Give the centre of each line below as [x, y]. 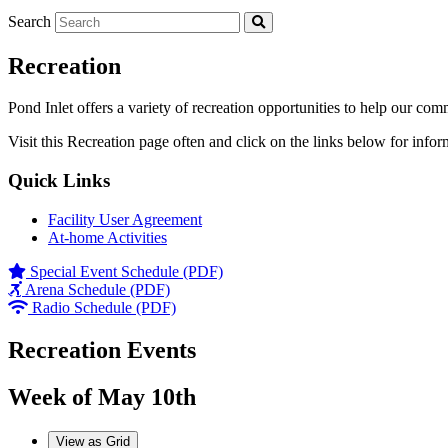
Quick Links [59, 181]
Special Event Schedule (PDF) [126, 271]
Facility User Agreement [125, 219]
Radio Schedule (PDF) [104, 307]
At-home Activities [107, 237]
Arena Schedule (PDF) [97, 289]
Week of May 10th [102, 396]
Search [29, 21]
